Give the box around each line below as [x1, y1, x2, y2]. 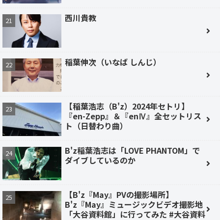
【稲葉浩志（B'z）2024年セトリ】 [65, 100, 189, 112]
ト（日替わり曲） [65, 119, 128, 132]
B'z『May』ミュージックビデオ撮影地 [65, 198, 203, 210]
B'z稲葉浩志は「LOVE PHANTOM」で [65, 144, 200, 156]
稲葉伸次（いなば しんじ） [65, 55, 161, 68]
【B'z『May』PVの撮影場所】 [65, 188, 173, 200]
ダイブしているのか [65, 154, 136, 166]
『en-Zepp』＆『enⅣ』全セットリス [65, 110, 201, 122]
